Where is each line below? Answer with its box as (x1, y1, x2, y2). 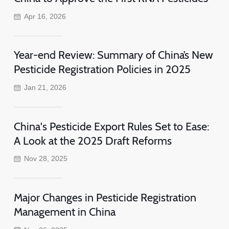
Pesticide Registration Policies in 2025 (13, 62, 191, 76)
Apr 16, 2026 (24, 12, 66, 21)
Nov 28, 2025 (24, 154, 68, 163)
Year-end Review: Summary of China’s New (13, 48, 213, 62)
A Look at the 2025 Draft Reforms (13, 133, 172, 147)
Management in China (13, 204, 116, 218)
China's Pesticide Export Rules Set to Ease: (13, 119, 209, 133)
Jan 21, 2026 (24, 83, 67, 92)
